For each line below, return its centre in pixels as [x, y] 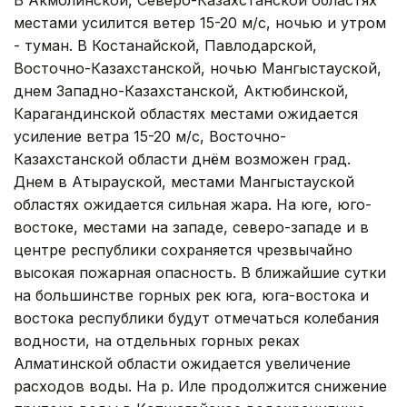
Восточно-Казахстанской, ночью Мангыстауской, [198, 68]
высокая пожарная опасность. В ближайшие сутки [200, 272]
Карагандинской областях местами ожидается [186, 113]
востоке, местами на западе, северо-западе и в [191, 227]
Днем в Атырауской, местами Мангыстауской [184, 181]
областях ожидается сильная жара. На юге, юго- [193, 204]
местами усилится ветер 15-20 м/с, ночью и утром [200, 22]
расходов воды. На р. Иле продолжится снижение [200, 386]
